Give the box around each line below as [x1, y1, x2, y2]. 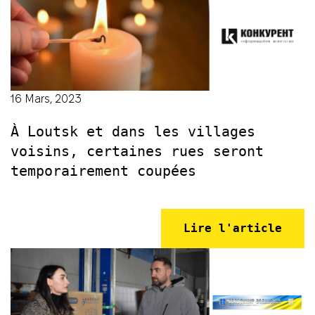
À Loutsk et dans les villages [11, 122, 255, 140]
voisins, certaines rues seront [11, 142, 264, 160]
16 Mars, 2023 [11, 92, 82, 105]
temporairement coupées [11, 162, 196, 179]
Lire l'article [184, 221, 282, 235]
